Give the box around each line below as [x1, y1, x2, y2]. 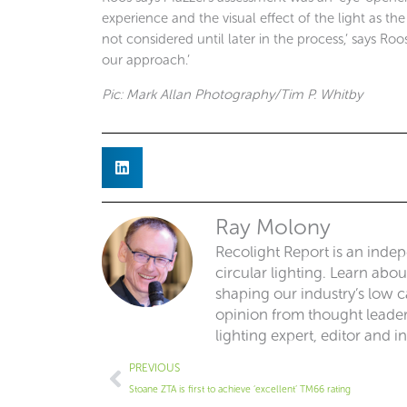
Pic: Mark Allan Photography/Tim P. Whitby [102, 85, 362, 103]
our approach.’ [102, 51, 190, 68]
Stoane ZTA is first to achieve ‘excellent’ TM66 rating [129, 383, 351, 396]
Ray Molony [215, 213, 331, 240]
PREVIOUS [129, 362, 180, 375]
